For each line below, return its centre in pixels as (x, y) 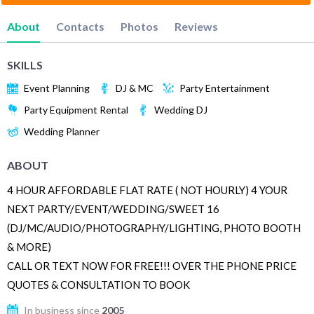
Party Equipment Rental (76, 110)
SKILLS (25, 65)
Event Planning (57, 88)
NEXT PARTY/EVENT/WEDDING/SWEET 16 (113, 209)
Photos (139, 26)
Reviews (196, 26)
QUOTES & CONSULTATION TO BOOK (98, 284)
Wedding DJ (181, 110)
